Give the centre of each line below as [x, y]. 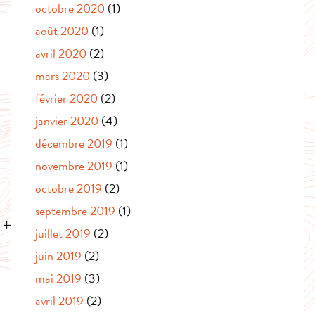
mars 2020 [63, 75]
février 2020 [66, 98]
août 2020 [62, 30]
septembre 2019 [75, 210]
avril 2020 [61, 53]
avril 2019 [59, 300]
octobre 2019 [69, 188]
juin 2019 [58, 255]
